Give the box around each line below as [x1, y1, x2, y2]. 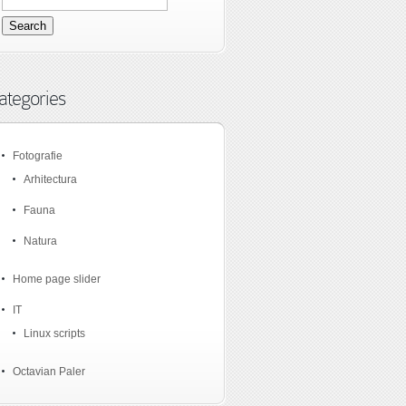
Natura [24, 235, 57, 248]
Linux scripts [24, 327, 85, 341]
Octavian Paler [13, 365, 85, 379]
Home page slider [13, 273, 101, 286]
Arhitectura [24, 173, 77, 187]
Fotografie [13, 150, 63, 163]
